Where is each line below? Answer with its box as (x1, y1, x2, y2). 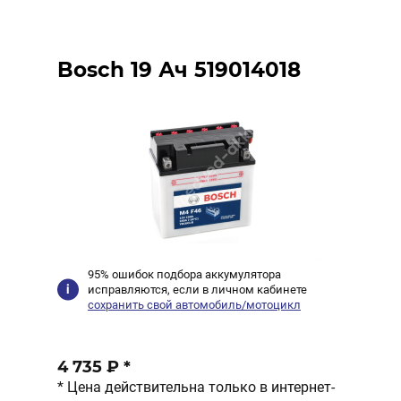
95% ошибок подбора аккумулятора (88, 268, 282, 281)
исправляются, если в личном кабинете (88, 283, 308, 296)
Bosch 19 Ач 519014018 (57, 57, 301, 82)
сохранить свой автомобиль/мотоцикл (88, 298, 302, 311)
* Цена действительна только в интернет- (57, 379, 335, 396)
